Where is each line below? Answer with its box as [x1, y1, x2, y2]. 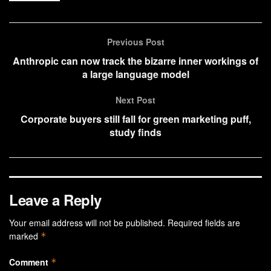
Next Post [116, 93, 155, 106]
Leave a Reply [9, 189, 102, 210]
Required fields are [168, 216, 240, 229]
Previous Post [106, 35, 165, 48]
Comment [9, 255, 51, 268]
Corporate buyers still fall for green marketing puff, [20, 111, 251, 126]
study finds [109, 125, 162, 139]
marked [9, 229, 41, 242]
